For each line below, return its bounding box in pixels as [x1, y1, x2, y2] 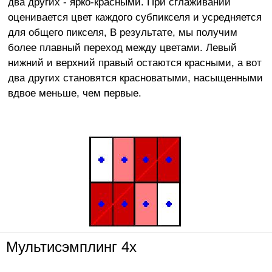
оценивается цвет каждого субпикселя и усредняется [7, 11, 262, 24]
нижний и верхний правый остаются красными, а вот [7, 56, 262, 69]
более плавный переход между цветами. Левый [7, 41, 237, 54]
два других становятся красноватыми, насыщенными [7, 72, 263, 84]
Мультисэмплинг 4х [6, 238, 137, 255]
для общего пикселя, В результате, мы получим [7, 26, 237, 39]
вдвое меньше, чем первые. [7, 87, 141, 100]
